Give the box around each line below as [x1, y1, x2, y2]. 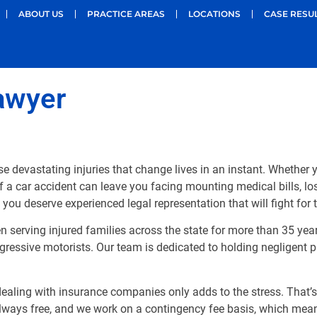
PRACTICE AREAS [86, 8, 165, 19]
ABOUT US [18, 8, 64, 19]
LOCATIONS [188, 8, 241, 19]
